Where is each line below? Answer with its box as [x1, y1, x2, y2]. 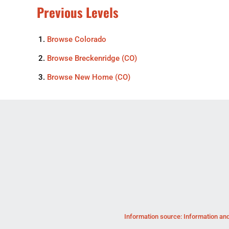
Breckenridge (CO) [75, 54, 137, 63]
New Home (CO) [75, 73, 130, 82]
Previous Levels [37, 3, 119, 21]
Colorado [75, 35, 106, 44]
